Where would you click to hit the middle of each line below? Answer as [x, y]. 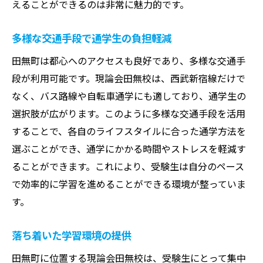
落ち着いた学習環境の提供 [72, 235]
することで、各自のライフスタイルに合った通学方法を [129, 131]
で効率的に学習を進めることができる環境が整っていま [129, 183]
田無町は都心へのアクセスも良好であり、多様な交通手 [129, 60]
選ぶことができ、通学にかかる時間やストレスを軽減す [129, 148]
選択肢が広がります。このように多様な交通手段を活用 [129, 113]
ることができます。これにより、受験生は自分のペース [128, 166]
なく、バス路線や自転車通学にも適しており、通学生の [129, 95]
